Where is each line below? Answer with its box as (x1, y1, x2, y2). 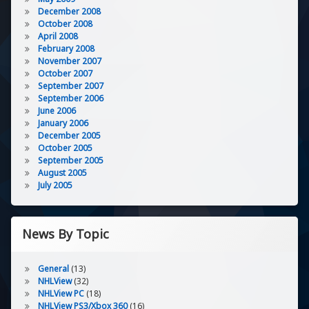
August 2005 (37, 167, 87, 179)
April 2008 (37, 30, 78, 42)
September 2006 (37, 92, 103, 104)
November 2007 (37, 55, 101, 67)
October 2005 (37, 142, 92, 154)
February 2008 (37, 43, 94, 54)
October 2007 (37, 68, 92, 79)
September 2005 (37, 154, 103, 166)
